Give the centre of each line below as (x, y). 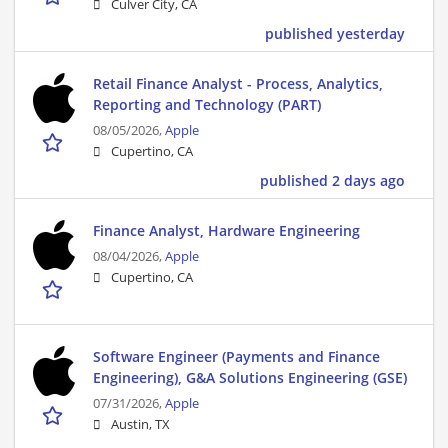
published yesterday (335, 34)
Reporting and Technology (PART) (207, 105)
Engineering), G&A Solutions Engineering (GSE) (250, 378)
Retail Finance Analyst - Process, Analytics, (238, 84)
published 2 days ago (332, 181)
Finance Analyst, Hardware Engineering (226, 231)
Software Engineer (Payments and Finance (236, 357)
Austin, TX (140, 425)
